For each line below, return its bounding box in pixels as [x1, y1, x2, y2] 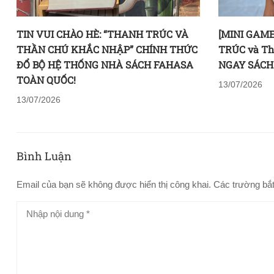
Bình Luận [17, 148, 72, 163]
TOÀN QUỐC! [17, 73, 76, 86]
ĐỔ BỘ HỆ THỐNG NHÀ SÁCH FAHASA [17, 57, 193, 71]
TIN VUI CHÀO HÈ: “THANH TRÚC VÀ [17, 27, 188, 40]
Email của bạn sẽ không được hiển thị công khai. [17, 179, 211, 190]
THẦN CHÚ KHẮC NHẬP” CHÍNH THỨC [17, 42, 198, 56]
